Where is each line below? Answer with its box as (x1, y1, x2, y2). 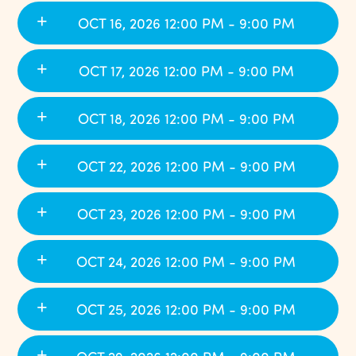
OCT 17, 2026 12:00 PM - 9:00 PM (78, 62, 294, 80)
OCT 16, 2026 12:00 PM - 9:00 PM (77, 14, 295, 33)
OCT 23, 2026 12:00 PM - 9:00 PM (76, 205, 296, 223)
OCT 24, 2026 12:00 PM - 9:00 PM (76, 253, 296, 271)
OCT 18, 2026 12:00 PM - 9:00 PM (77, 110, 295, 128)
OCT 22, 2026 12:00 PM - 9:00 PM (76, 157, 296, 176)
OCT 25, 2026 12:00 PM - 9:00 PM (76, 300, 296, 319)
